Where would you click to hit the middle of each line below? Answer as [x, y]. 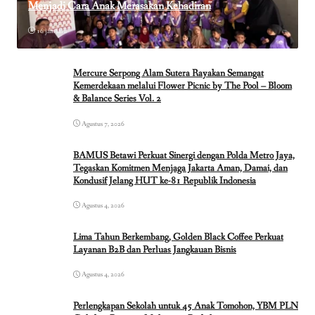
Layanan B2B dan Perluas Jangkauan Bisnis [155, 249]
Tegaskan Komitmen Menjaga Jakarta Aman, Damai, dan [180, 168]
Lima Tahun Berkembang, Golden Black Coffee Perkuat [178, 237]
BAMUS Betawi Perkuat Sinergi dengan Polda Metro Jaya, [184, 155]
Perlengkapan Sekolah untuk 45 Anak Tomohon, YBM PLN [186, 306]
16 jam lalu [52, 31]
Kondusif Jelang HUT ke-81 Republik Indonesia [165, 180]
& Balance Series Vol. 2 [117, 99]
